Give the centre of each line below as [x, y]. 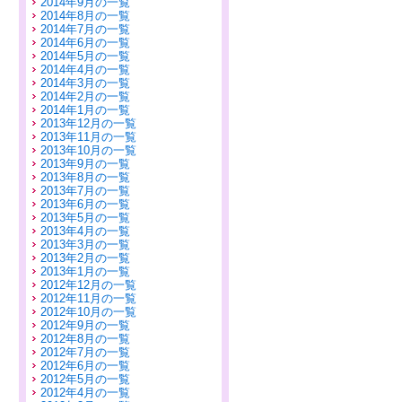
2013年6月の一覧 [85, 204]
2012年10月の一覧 [88, 312]
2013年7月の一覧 [85, 191]
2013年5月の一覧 [85, 218]
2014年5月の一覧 [85, 56]
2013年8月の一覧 [85, 177]
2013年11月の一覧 [88, 137]
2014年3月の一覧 [85, 83]
